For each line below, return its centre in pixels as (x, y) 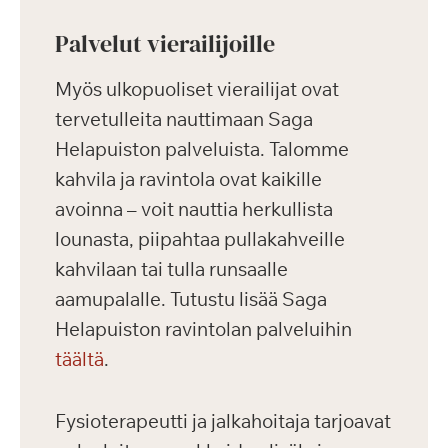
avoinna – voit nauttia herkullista (194, 209)
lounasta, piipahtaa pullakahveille (200, 239)
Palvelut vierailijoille (165, 44)
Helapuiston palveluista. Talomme (202, 149)
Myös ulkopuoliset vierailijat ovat (197, 89)
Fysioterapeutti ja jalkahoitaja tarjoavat (223, 421)
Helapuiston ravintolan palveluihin (203, 329)
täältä (79, 359)
